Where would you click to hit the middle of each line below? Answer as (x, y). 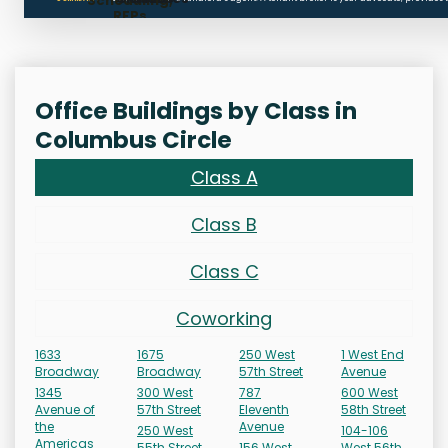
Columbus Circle (133, 140)
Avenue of (65, 410)
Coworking (224, 319)
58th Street (373, 410)
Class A (224, 178)
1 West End (372, 355)
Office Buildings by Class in (196, 111)
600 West (369, 393)
